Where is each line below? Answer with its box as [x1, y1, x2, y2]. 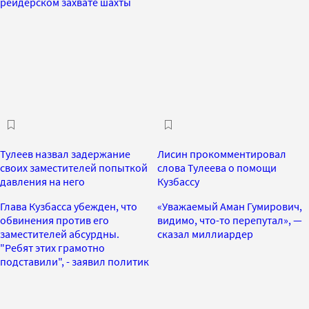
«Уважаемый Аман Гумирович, [157, 199, 302, 213]
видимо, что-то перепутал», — [157, 212, 302, 227]
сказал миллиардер [157, 226, 253, 241]
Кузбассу [157, 174, 199, 188]
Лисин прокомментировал [157, 146, 286, 161]
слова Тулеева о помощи [157, 160, 277, 175]
